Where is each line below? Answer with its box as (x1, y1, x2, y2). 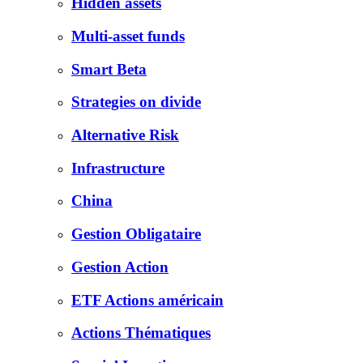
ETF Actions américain (71, 291, 224, 309)
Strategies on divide (71, 93, 201, 111)
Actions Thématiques (71, 324, 211, 342)
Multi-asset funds (71, 27, 185, 45)
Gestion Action (71, 258, 169, 275)
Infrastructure (71, 159, 164, 177)
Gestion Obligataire (71, 225, 201, 243)
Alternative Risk (71, 126, 179, 143)
